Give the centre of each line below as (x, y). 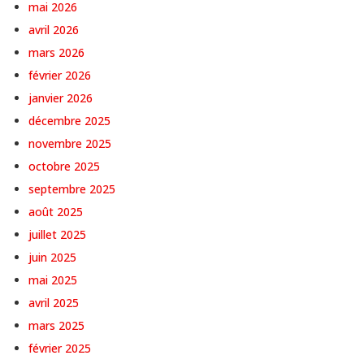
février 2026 (60, 76)
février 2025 (60, 349)
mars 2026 (56, 53)
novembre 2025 (70, 144)
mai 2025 (53, 280)
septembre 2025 (72, 189)
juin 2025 (52, 258)
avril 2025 (54, 303)
